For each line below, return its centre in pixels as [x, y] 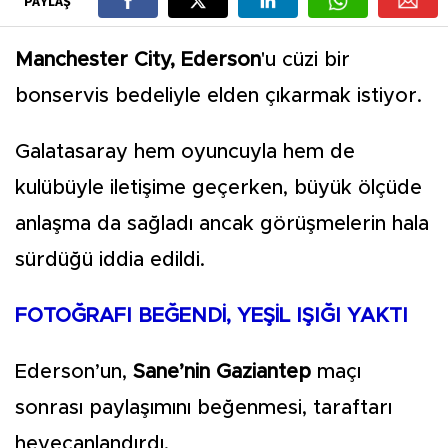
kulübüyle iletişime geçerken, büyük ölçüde [218, 188]
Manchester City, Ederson [138, 60]
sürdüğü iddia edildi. [110, 260]
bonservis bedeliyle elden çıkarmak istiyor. [221, 96]
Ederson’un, [71, 372]
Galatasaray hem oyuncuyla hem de [185, 152]
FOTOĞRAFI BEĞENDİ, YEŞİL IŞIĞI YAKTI [211, 316]
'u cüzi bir [305, 60]
